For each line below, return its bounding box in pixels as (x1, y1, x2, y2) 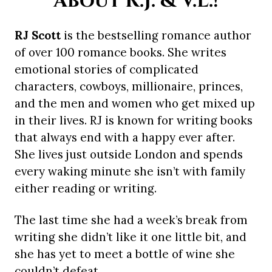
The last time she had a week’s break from (15, 212, 248, 228)
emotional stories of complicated (15, 62, 199, 77)
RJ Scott (15, 28, 61, 43)
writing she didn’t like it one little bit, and (15, 229, 246, 245)
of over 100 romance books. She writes (15, 45, 226, 60)
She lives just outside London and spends (15, 147, 243, 162)
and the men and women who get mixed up (15, 96, 255, 111)
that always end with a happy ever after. (15, 130, 235, 145)
